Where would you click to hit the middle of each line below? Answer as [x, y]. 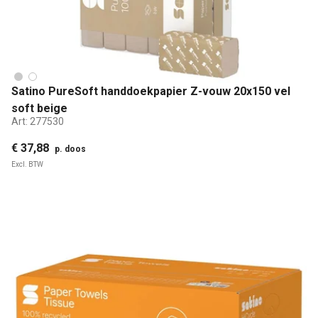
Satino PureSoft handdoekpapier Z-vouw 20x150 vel [151, 92]
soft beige [39, 109]
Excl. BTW [27, 164]
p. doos [70, 149]
